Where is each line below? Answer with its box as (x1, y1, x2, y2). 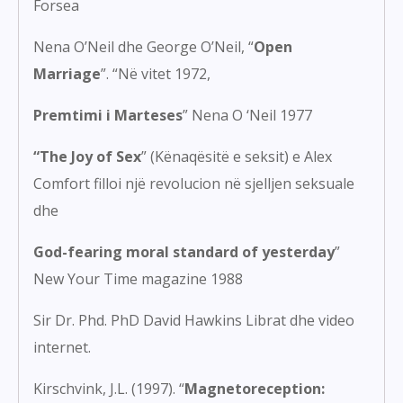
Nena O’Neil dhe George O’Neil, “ (33, 37, 254, 58)
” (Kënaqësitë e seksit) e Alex (141, 147, 332, 167)
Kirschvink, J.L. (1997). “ (33, 379, 184, 399)
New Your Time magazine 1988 (33, 269, 243, 290)
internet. (33, 337, 91, 358)
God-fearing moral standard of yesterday (33, 242, 335, 263)
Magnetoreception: (184, 379, 325, 399)
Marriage (33, 64, 101, 85)
